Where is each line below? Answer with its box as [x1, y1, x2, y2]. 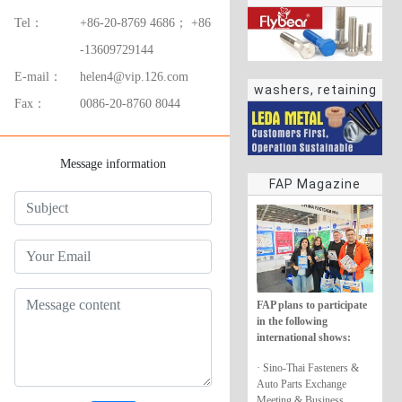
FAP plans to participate [257, 298, 367, 311]
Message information [60, 157, 166, 170]
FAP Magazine [269, 177, 361, 192]
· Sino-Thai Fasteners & [257, 361, 359, 374]
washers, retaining [253, 83, 377, 98]
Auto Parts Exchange [257, 377, 346, 390]
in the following [257, 314, 328, 328]
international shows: [257, 330, 351, 344]
